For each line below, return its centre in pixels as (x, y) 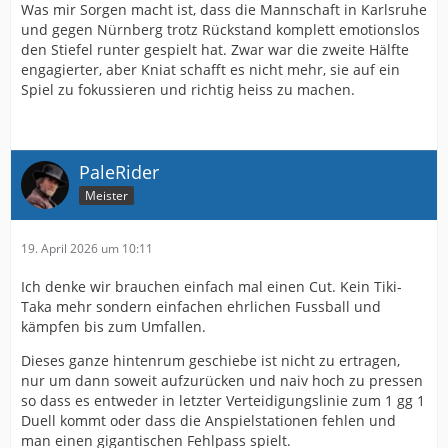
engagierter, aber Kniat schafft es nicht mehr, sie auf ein (210, 69)
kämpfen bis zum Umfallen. (113, 326)
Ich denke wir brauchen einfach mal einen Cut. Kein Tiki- (211, 286)
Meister (106, 195)
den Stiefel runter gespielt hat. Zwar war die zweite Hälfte (215, 49)
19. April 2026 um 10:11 (87, 248)
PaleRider (119, 172)
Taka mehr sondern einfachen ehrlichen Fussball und (201, 306)
